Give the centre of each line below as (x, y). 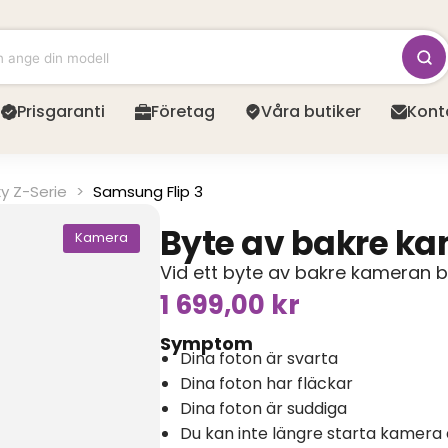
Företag (183, 111)
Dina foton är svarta (258, 358)
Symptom (206, 343)
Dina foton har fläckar (266, 383)
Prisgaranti (61, 111)
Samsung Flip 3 (148, 191)
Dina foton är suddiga (263, 408)
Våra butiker (311, 111)
